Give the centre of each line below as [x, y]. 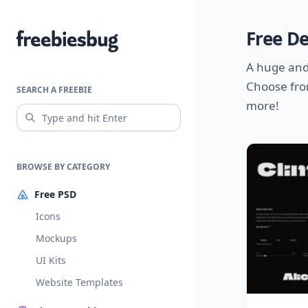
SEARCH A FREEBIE [54, 90]
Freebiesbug [48, 38]
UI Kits [51, 260]
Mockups [56, 238]
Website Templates [79, 282]
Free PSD [55, 194]
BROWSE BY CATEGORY [63, 167]
